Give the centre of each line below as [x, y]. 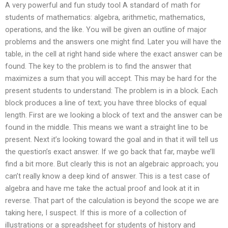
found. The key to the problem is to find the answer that [98, 66]
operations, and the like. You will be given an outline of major [106, 29]
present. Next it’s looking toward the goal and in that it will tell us [112, 139]
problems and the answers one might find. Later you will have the [113, 41]
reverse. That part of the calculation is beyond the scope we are [112, 200]
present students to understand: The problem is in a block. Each [111, 90]
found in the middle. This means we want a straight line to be [107, 127]
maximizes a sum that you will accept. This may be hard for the [111, 78]
